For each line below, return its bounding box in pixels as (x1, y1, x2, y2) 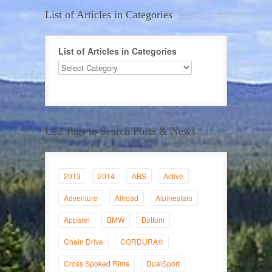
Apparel (64, 214, 90, 225)
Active (163, 171, 183, 181)
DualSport (146, 258, 180, 268)
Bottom (141, 214, 165, 225)
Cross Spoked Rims (64, 258, 129, 268)
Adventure (64, 192, 98, 203)
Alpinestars (155, 192, 192, 203)
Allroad (115, 192, 138, 203)
